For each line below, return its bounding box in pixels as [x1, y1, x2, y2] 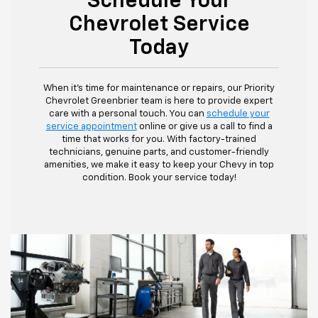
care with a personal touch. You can [48, 109, 207, 119]
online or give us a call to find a [136, 122, 273, 132]
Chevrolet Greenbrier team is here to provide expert [45, 97, 273, 106]
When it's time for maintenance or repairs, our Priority [43, 84, 275, 94]
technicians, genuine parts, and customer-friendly [49, 148, 269, 158]
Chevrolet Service [68, 14, 250, 36]
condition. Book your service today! [82, 173, 236, 183]
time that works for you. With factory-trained [62, 135, 256, 145]
